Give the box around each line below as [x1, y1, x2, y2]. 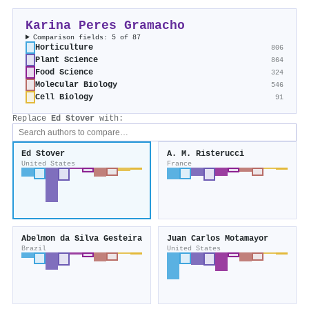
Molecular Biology [35, 80, 117, 90]
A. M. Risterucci [167, 149, 244, 159]
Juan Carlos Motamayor [167, 234, 268, 244]
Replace [12, 114, 51, 124]
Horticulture [35, 43, 93, 53]
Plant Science [35, 55, 98, 66]
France [167, 159, 192, 168]
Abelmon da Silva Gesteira [21, 234, 142, 244]
